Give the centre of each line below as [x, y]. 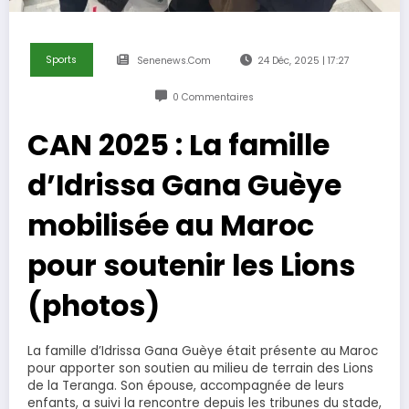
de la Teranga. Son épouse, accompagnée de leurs [186, 386]
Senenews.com [173, 61]
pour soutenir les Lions [191, 266]
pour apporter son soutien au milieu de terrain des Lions [200, 369]
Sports [62, 60]
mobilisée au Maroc [171, 226]
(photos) [94, 306]
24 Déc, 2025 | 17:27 [304, 61]
